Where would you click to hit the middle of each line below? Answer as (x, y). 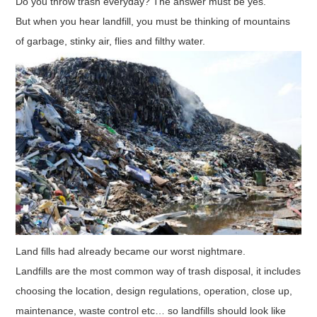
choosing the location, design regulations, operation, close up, (154, 290)
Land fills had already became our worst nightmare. (131, 251)
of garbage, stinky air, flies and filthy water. (112, 41)
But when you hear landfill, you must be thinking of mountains (153, 22)
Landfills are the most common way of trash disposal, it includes (158, 271)
